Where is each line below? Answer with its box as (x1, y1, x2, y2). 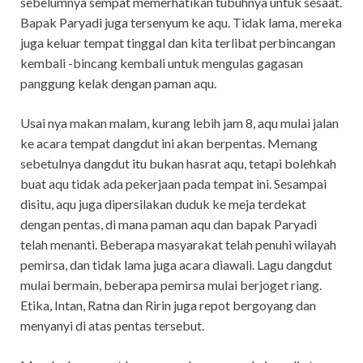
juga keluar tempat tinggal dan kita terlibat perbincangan (20, 35, 335, 51)
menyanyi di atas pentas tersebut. (20, 318, 204, 334)
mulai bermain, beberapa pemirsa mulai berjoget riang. (20, 277, 322, 293)
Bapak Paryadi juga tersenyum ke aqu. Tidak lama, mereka (20, 15, 342, 31)
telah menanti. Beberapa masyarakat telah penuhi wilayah (20, 237, 336, 253)
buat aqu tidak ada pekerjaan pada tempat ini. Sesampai (20, 176, 327, 192)
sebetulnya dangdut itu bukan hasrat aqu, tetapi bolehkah (20, 156, 336, 172)
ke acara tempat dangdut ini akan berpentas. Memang (20, 135, 318, 152)
